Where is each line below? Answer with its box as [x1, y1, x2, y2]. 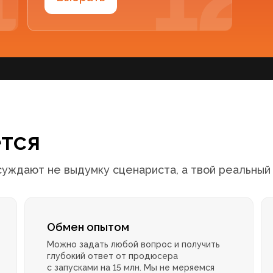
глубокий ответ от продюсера [47, 251, 179, 261]
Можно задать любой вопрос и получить [47, 239, 221, 250]
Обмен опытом [47, 221, 130, 234]
